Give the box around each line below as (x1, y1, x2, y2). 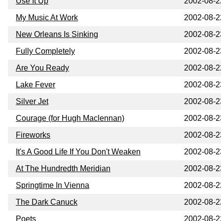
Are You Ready (16, 63, 69, 72)
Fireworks (16, 130, 50, 139)
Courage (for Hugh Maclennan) (16, 113, 124, 122)
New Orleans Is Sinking (16, 30, 98, 38)
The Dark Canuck (16, 197, 77, 206)
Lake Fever (16, 80, 55, 89)
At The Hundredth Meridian (16, 164, 110, 173)
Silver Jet (16, 97, 48, 106)
